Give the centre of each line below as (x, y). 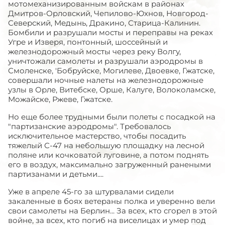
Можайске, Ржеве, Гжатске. (60, 99)
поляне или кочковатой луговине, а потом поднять (108, 155)
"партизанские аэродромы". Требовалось (89, 126)
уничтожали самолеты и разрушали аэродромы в (105, 61)
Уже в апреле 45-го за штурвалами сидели (91, 191)
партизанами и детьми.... (56, 174)
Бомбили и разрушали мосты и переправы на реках (110, 32)
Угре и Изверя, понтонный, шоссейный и (88, 42)
